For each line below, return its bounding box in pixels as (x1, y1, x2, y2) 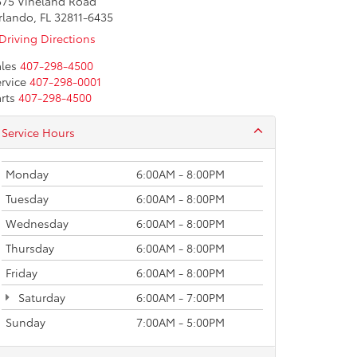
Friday (6, 265, 37, 280)
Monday (6, 166, 49, 182)
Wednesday (6, 215, 69, 231)
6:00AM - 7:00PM (136, 289, 225, 305)
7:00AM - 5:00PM (136, 314, 225, 330)
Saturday (15, 289, 65, 305)
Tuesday (6, 190, 49, 206)
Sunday (6, 314, 45, 330)
